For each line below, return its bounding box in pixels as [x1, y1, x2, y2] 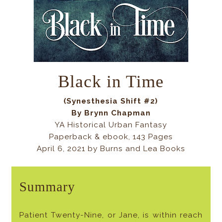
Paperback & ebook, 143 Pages [49, 132, 173, 141]
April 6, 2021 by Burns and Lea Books [36, 144, 185, 153]
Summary [19, 179, 75, 195]
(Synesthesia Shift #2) [63, 96, 159, 106]
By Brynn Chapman [71, 108, 151, 117]
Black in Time [57, 71, 164, 91]
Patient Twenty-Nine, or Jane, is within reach [19, 211, 203, 220]
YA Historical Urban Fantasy [55, 120, 167, 129]
